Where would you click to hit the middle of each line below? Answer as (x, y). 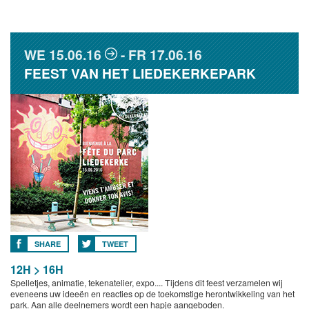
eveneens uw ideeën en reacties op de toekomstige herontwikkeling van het (152, 293)
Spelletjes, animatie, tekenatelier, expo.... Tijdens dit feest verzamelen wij (147, 282)
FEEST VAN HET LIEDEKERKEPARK (140, 73)
